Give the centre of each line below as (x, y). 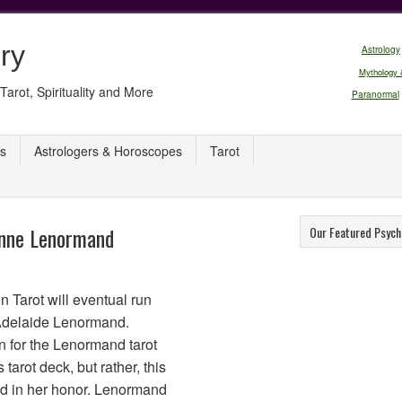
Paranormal (375, 94)
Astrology (381, 49)
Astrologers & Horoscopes (108, 151)
